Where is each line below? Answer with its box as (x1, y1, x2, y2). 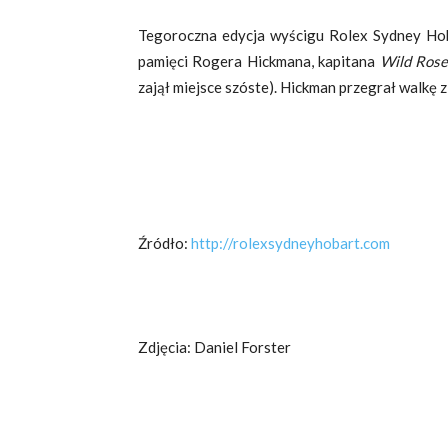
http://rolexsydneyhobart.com (191, 233, 390, 252)
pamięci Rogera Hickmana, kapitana (138, 51, 380, 70)
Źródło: (138, 233, 191, 252)
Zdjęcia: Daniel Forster (138, 337, 291, 356)
